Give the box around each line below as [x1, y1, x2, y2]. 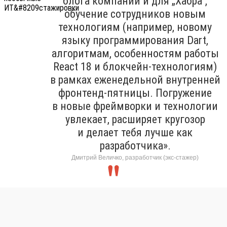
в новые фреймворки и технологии [52, 99, 218, 112]
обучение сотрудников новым [64, 7, 206, 20]
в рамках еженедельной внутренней [50, 73, 220, 86]
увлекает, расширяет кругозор [65, 112, 205, 126]
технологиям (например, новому [58, 20, 212, 33]
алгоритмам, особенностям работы [51, 47, 219, 60]
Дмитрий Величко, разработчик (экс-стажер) [71, 154, 199, 161]
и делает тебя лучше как [78, 126, 193, 139]
